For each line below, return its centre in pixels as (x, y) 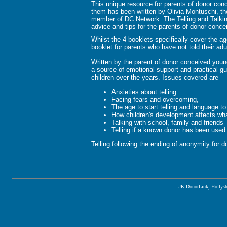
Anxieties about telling (144, 92)
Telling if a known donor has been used (168, 130)
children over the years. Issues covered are (155, 78)
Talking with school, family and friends (167, 122)
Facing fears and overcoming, (155, 99)
